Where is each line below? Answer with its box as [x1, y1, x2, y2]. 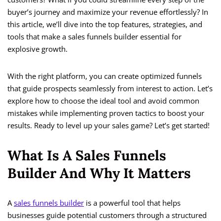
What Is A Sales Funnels [7, 147, 166, 165]
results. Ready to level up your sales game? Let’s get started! [7, 120, 210, 131]
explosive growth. [7, 44, 68, 54]
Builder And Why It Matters [7, 164, 191, 183]
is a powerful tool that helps [84, 198, 181, 208]
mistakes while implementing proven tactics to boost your [7, 108, 204, 118]
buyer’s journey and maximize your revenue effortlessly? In [7, 7, 208, 17]
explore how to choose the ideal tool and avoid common [7, 96, 199, 106]
